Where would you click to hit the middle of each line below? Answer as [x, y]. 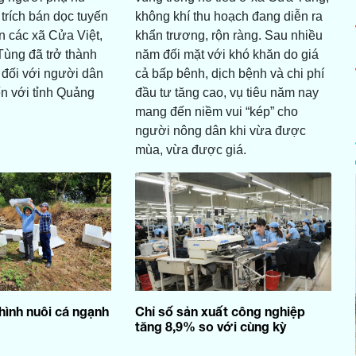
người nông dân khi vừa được [220, 131]
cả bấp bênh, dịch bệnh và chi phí [229, 74]
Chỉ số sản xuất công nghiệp [220, 311]
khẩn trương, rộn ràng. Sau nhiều [228, 36]
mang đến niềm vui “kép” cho [216, 112]
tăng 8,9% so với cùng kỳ [210, 326]
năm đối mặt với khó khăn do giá [226, 55]
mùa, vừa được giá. [190, 150]
